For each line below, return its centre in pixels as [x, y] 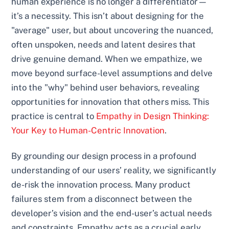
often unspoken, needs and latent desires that [104, 44]
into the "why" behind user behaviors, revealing [106, 87]
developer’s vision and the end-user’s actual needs [112, 213]
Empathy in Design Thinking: [153, 116]
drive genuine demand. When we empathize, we [107, 59]
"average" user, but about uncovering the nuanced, [112, 30]
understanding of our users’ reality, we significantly [114, 170]
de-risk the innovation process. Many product [101, 184]
